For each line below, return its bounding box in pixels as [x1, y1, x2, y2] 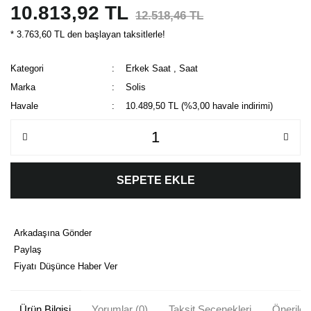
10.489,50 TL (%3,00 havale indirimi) [126, 100, 274, 111]
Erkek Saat [126, 62, 171, 74]
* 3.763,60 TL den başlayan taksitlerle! [10, 28, 165, 40]
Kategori [10, 62, 44, 74]
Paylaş [14, 244, 42, 255]
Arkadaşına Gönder [14, 227, 92, 238]
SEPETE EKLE [116, 174, 195, 186]
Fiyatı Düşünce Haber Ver [14, 260, 117, 271]
